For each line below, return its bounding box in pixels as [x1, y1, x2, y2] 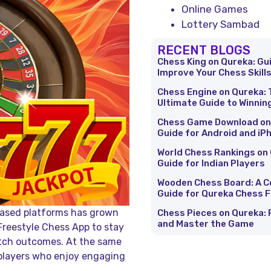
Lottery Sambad [181, 18, 260, 30]
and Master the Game [157, 218, 254, 229]
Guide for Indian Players [157, 157, 265, 169]
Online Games [181, 2, 248, 15]
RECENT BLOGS [157, 42, 250, 57]
